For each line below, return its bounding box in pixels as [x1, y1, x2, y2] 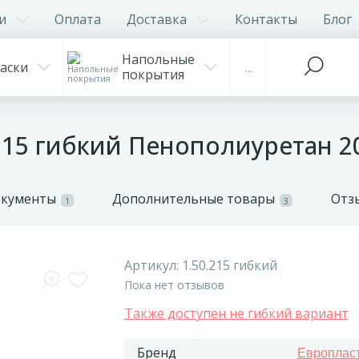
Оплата [54, 10, 101, 28]
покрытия [122, 66, 184, 83]
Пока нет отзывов [123, 277, 224, 292]
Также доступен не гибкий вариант [123, 305, 349, 322]
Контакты [235, 10, 297, 28]
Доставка [127, 10, 187, 28]
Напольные [122, 50, 195, 68]
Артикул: [123, 256, 182, 274]
